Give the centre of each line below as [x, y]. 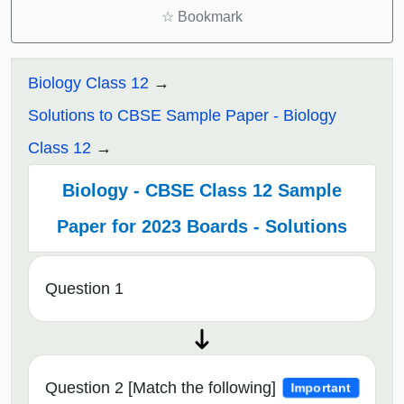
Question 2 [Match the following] [161, 388]
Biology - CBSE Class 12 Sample [202, 191]
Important [321, 388]
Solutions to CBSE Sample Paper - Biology [182, 116]
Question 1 [84, 289]
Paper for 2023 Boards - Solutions [202, 227]
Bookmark [208, 17]
